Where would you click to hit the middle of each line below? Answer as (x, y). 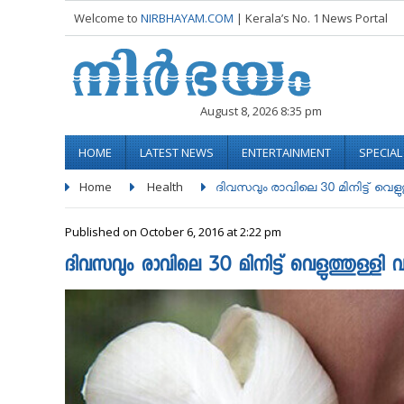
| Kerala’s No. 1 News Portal (312, 18)
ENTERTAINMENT (286, 152)
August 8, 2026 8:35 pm (261, 111)
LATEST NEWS (177, 152)
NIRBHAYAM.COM (187, 18)
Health (165, 187)
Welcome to (107, 18)
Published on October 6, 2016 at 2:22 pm (173, 232)
